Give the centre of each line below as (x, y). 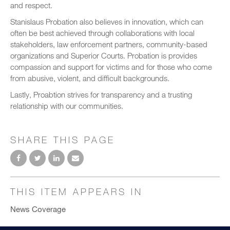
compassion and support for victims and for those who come (111, 66)
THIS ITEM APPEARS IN (76, 191)
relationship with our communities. (67, 106)
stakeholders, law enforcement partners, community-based (109, 44)
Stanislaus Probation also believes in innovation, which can (107, 21)
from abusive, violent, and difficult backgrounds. (90, 78)
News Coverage (38, 209)
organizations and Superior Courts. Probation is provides (104, 55)
